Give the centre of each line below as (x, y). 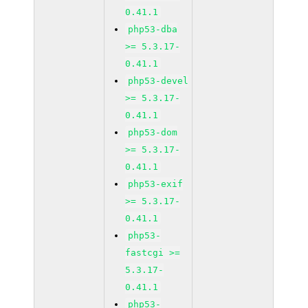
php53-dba (153, 29)
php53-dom (153, 132)
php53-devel (158, 81)
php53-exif (156, 184)
